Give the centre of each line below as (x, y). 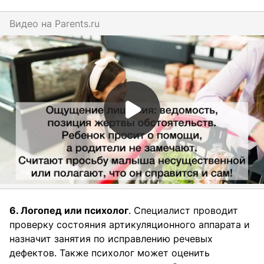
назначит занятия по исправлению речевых (111, 238)
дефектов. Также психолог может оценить (110, 253)
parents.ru (80, 23)
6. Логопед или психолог (69, 210)
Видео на (32, 23)
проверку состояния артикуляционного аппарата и (130, 224)
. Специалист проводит (183, 210)
